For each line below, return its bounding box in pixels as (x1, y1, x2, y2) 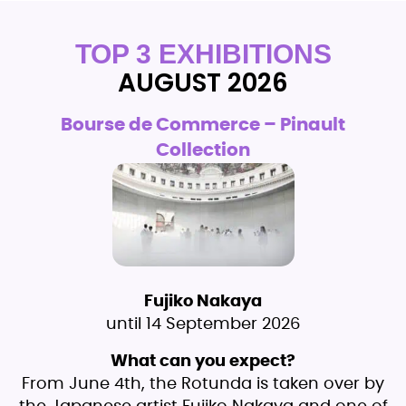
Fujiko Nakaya (144, 293, 262, 310)
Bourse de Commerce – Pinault (61, 116, 345, 135)
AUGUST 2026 (118, 65, 288, 101)
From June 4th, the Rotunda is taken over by (22, 375, 384, 392)
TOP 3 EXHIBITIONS (74, 39, 332, 70)
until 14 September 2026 (106, 315, 300, 333)
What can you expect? (111, 353, 295, 370)
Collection (156, 141, 250, 160)
